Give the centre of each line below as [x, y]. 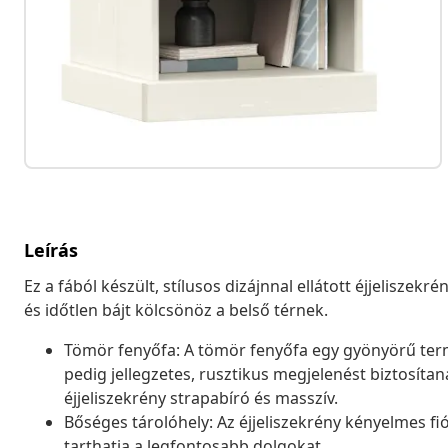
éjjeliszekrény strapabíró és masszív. [201, 397]
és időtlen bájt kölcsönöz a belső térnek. [176, 309]
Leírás [51, 249]
